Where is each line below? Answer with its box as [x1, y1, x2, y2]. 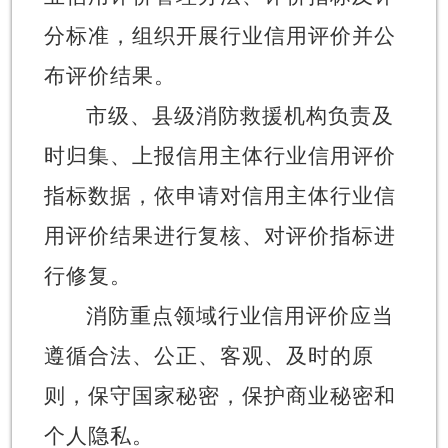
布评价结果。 [43, 63, 176, 88]
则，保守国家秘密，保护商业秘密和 [43, 383, 396, 408]
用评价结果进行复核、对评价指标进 [43, 223, 396, 248]
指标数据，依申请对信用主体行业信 [43, 183, 396, 208]
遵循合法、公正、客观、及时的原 [43, 343, 374, 368]
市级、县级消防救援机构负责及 [85, 103, 394, 128]
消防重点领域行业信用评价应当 [85, 303, 394, 328]
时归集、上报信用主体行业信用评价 [43, 143, 396, 168]
